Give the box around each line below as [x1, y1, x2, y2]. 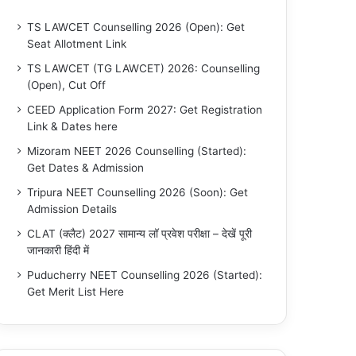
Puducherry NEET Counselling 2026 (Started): [27, 269, 263, 281]
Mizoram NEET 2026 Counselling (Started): [27, 145, 247, 157]
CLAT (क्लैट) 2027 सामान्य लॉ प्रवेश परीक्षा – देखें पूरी [27, 227, 253, 240]
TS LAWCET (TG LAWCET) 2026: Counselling [27, 62, 261, 75]
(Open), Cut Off [27, 79, 106, 91]
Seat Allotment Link [27, 37, 127, 50]
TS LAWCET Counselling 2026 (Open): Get [27, 21, 246, 33]
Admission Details [27, 203, 118, 215]
